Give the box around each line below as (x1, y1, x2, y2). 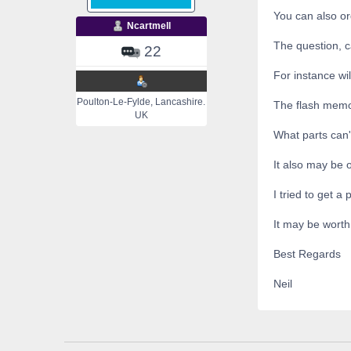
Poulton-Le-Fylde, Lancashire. (77, 96, 206, 108)
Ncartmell (126, 20, 171, 32)
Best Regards (273, 248, 341, 261)
